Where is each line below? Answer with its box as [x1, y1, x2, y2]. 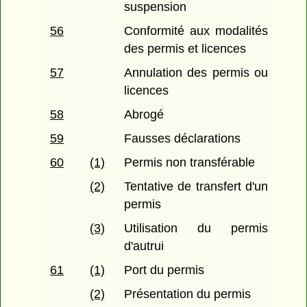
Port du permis [124, 263, 205, 278]
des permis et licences [124, 42, 247, 56]
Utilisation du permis [124, 221, 268, 236]
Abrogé [124, 108, 164, 122]
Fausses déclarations [124, 132, 241, 146]
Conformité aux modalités [124, 24, 268, 38]
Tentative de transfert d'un [124, 180, 268, 194]
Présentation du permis [124, 287, 251, 302]
